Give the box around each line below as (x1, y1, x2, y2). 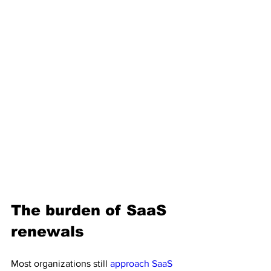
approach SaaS (110, 258, 175, 269)
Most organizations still (11, 258, 110, 269)
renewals (11, 223, 84, 240)
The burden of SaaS (11, 202, 171, 218)
